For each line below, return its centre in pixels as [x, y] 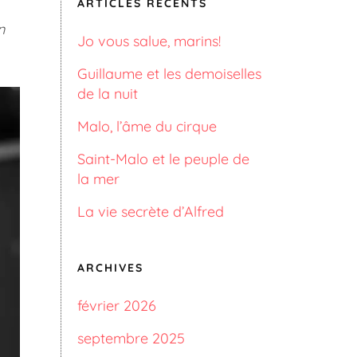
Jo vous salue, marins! [149, 41]
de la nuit [108, 94]
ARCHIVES [110, 268]
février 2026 [117, 306]
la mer [98, 179]
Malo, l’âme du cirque [147, 126]
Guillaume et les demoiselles [169, 74]
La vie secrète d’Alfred [151, 212]
